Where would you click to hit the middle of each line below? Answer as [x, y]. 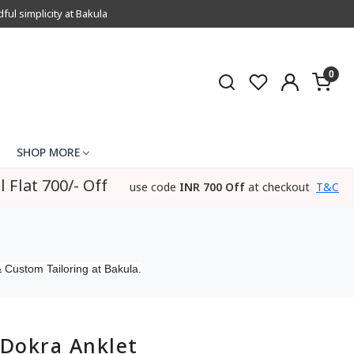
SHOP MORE [48, 152]
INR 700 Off [212, 187]
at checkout [279, 187]
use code [153, 187]
